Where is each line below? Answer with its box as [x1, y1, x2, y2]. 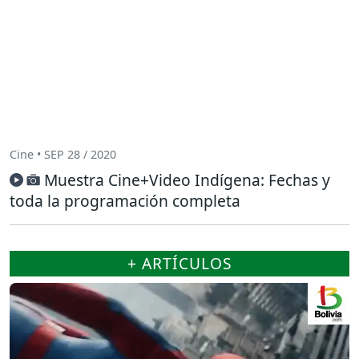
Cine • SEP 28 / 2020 [10, 147, 116, 163]
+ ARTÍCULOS [127, 252, 232, 274]
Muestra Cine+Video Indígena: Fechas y [44, 168, 330, 191]
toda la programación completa [10, 189, 240, 212]
